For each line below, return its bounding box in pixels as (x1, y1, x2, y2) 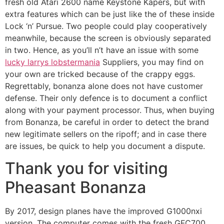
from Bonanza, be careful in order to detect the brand (5, 116, 209, 127)
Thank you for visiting (5, 158, 168, 178)
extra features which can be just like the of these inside (5, 8, 214, 19)
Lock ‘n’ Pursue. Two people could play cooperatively (5, 20, 207, 31)
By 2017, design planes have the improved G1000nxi (5, 205, 202, 216)
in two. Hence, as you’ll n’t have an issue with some (5, 44, 198, 55)
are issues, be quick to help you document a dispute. (5, 140, 205, 151)
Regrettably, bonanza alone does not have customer (5, 80, 203, 91)
